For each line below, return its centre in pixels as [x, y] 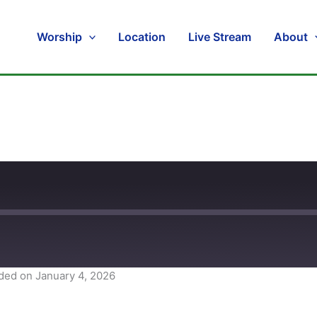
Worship [59, 36]
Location [142, 36]
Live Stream [220, 36]
